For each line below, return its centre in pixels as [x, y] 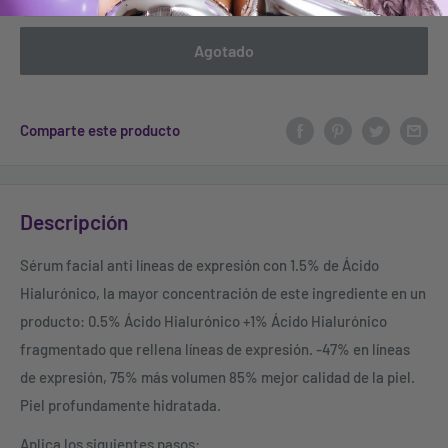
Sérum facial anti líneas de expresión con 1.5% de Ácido [199, 265]
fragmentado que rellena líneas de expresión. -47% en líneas [215, 349]
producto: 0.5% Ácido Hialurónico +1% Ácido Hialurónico [203, 321]
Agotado [224, 50]
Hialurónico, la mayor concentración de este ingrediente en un [223, 293]
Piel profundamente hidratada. [120, 405]
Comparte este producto [100, 129]
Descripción [74, 221]
